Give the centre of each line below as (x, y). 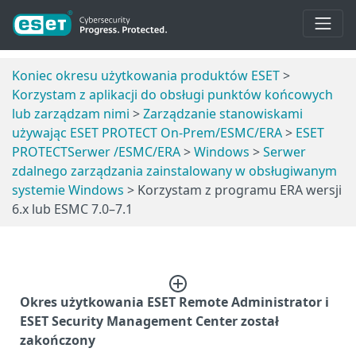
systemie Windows (68, 190)
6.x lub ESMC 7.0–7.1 (72, 209)
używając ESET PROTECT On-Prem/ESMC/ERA (147, 132)
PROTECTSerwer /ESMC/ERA (96, 151)
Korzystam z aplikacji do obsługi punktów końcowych (172, 94)
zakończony (58, 340)
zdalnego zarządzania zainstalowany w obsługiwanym (174, 170)
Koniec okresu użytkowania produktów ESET (146, 75)
